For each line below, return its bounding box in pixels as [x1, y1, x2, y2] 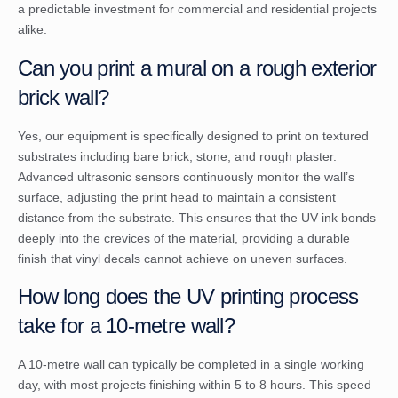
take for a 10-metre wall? [18, 314, 235, 338]
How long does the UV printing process [18, 284, 359, 309]
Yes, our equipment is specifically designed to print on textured [18, 128, 369, 143]
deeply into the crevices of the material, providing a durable [18, 230, 350, 245]
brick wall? [18, 84, 109, 109]
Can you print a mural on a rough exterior [18, 55, 377, 80]
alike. [18, 22, 47, 37]
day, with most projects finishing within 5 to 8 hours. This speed [18, 378, 371, 393]
